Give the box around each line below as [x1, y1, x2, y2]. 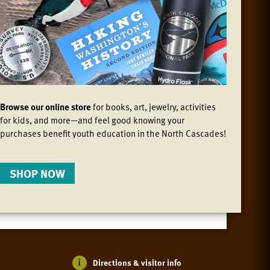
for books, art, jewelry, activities [93, 99, 216, 113]
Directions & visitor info [93, 256, 181, 269]
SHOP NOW [10, 165, 65, 183]
